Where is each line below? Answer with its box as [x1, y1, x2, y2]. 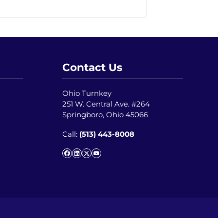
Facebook [66, 152, 115, 164]
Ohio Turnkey [62, 89, 111, 98]
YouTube [95, 152, 138, 164]
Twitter [86, 152, 120, 164]
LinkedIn [76, 152, 120, 164]
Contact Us [62, 61, 122, 74]
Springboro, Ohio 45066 [62, 110, 148, 120]
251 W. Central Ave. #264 [62, 99, 150, 109]
